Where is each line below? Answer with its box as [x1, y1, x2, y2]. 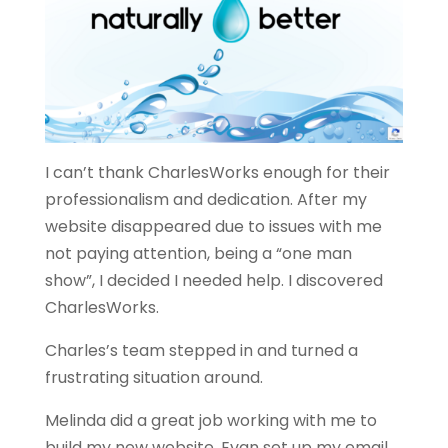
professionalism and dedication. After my [44, 187, 367, 211]
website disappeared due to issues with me [44, 214, 382, 238]
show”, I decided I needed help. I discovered [44, 268, 383, 292]
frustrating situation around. [44, 365, 263, 389]
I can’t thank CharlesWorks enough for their [44, 160, 390, 184]
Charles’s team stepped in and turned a [44, 338, 358, 362]
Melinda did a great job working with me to [44, 408, 377, 432]
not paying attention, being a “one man [44, 241, 352, 265]
